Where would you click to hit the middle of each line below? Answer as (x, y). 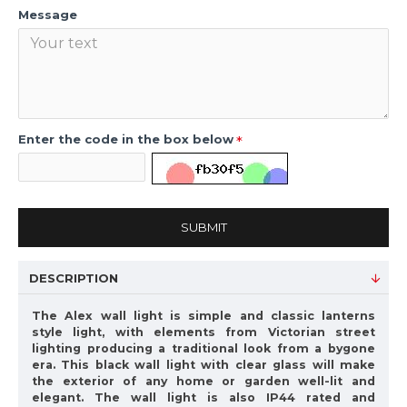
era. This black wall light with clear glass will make (203, 365)
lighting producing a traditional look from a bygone (203, 348)
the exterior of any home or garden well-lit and (203, 381)
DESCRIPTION (74, 278)
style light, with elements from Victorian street (203, 332)
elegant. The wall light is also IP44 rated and (203, 397)
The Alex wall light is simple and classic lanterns (203, 316)
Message (48, 15)
